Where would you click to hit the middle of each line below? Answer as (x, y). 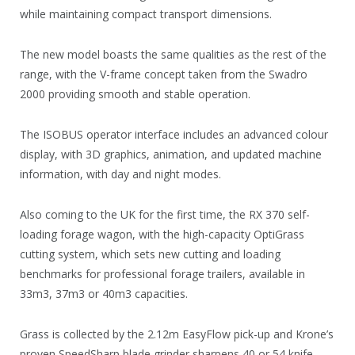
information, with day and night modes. (120, 174)
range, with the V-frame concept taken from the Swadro (164, 74)
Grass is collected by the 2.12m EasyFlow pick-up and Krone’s (177, 334)
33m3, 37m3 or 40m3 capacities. (104, 294)
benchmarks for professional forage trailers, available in (162, 274)
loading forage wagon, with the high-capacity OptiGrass (162, 235)
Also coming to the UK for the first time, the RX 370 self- (165, 215)
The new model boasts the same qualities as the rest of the (173, 55)
